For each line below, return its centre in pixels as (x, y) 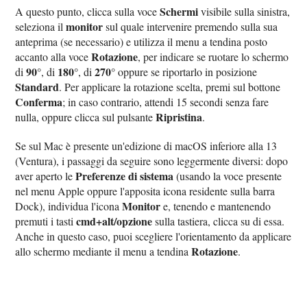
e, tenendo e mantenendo (216, 206)
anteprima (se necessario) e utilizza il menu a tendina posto (142, 41)
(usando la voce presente (228, 175)
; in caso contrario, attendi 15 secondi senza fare (166, 101)
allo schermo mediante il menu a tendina (103, 251)
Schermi (179, 11)
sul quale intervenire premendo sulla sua (191, 26)
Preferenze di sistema (125, 175)
